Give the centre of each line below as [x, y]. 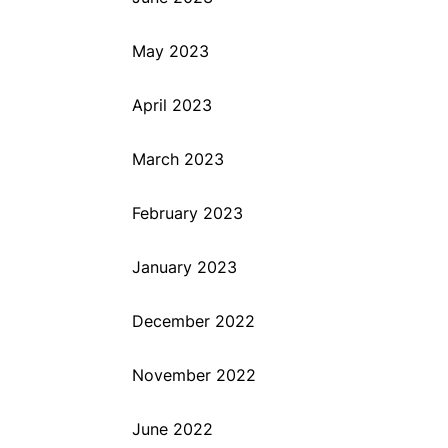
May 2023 [170, 51]
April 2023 [172, 105]
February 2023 [187, 213]
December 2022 [193, 321]
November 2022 [194, 375]
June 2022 [172, 429]
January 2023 [184, 267]
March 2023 [178, 159]
